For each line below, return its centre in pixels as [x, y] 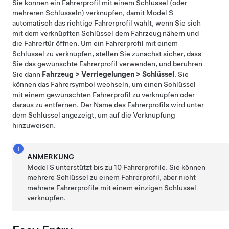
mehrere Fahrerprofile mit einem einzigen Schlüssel [112, 187]
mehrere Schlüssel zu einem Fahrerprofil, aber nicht [112, 177]
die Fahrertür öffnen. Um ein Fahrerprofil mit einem [95, 43]
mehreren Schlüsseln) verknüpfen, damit [79, 13]
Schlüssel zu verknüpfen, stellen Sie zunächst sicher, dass [107, 53]
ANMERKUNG [51, 157]
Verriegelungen [108, 74]
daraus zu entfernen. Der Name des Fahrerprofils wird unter [108, 105]
